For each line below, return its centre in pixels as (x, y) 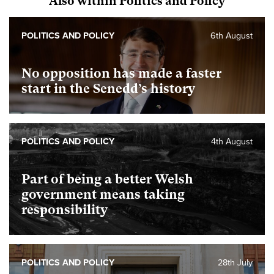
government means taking (103, 195)
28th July (235, 263)
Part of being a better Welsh (107, 180)
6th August (231, 36)
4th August (232, 142)
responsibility (65, 210)
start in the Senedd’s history (108, 89)
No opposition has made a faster (121, 74)
